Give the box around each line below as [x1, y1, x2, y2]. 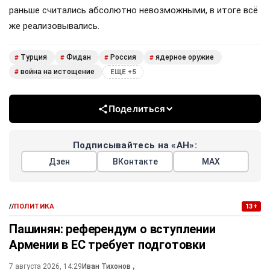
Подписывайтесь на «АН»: [73, 140, 197, 151]
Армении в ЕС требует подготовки [9, 237, 206, 253]
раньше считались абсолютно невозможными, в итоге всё [9, 4, 258, 16]
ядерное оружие [155, 53, 214, 62]
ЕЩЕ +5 [110, 67, 136, 76]
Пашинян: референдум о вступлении [9, 222, 216, 237]
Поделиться [108, 103, 166, 115]
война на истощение [20, 67, 95, 77]
